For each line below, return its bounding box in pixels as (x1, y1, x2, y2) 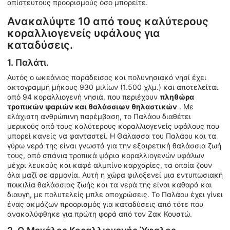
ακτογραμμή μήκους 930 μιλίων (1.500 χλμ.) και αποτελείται (7, 83, 218, 92)
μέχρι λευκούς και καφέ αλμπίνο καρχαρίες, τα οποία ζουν (7, 161, 212, 170)
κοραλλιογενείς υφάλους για (7, 26, 160, 40)
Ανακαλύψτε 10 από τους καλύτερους (7, 14, 208, 28)
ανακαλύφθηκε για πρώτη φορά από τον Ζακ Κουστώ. (7, 209, 192, 219)
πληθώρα (160, 92, 194, 102)
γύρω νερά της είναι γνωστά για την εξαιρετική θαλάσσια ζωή (7, 141, 221, 150)
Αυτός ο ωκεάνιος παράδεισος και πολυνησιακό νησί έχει (7, 73, 206, 82)
